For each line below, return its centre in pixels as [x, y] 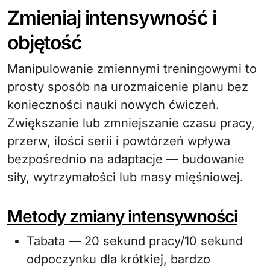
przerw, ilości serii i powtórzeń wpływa [119, 141]
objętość [45, 42]
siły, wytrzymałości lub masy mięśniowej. [125, 177]
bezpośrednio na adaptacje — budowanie [126, 159]
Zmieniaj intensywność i [112, 18]
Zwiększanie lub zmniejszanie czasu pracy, [131, 123]
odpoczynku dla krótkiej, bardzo [118, 259]
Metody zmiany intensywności [122, 216]
